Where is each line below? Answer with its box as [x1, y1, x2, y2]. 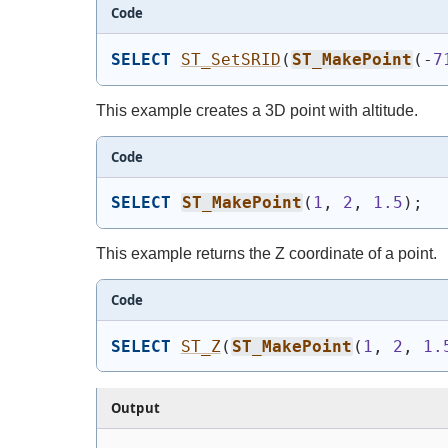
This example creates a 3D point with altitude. [96, 101, 418, 119]
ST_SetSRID [180, 49, 281, 69]
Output [110, 399, 161, 418]
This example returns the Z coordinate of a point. [96, 244, 437, 262]
